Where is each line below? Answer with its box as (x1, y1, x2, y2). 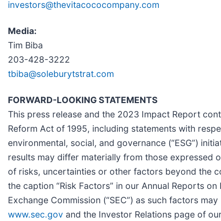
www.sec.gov (8, 209, 63, 220)
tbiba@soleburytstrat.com (8, 69, 114, 79)
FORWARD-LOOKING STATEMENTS (8, 95, 158, 106)
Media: (8, 26, 37, 37)
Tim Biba (8, 40, 43, 51)
